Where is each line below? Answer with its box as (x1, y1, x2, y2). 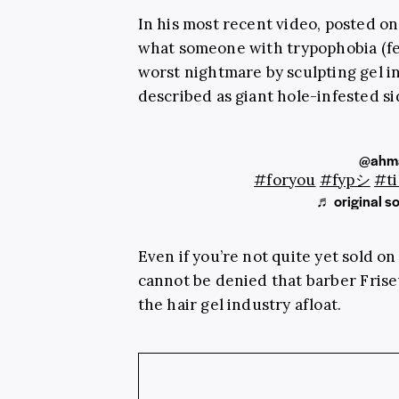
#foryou (254, 169, 316, 190)
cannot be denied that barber (137, 270, 361, 290)
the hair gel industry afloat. (137, 294, 342, 314)
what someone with (137, 37, 288, 58)
